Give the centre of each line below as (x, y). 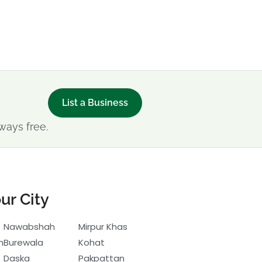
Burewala (23, 242)
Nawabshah (29, 226)
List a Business (95, 102)
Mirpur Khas (103, 226)
